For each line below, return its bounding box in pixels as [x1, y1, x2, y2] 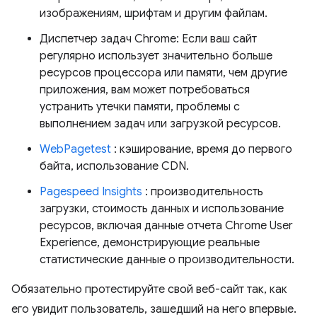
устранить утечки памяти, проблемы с [40, 100, 240, 114]
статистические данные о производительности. [40, 253, 294, 267]
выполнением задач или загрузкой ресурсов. [40, 117, 281, 131]
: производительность [142, 185, 263, 199]
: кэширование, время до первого [111, 142, 292, 156]
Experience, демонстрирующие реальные [40, 236, 260, 250]
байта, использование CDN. [40, 159, 189, 173]
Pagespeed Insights [40, 185, 142, 199]
